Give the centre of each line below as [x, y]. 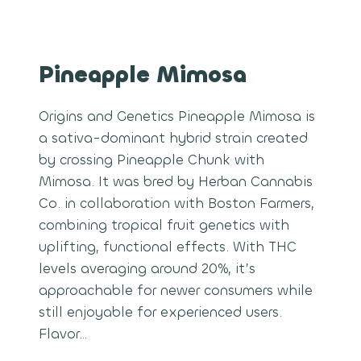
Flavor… [63, 334]
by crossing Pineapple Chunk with [151, 160]
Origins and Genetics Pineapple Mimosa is [177, 117]
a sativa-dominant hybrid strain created [173, 139]
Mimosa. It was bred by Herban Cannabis [176, 182]
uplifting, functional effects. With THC [168, 247]
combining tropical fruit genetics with [164, 226]
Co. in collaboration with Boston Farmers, [176, 204]
